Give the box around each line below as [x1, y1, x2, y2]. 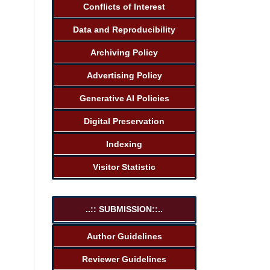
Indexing [106, 139, 142, 149]
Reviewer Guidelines [82, 254, 166, 264]
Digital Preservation [84, 116, 165, 126]
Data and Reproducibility [73, 24, 175, 34]
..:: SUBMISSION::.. [86, 204, 163, 214]
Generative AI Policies [79, 93, 169, 103]
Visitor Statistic [93, 162, 155, 172]
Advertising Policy [86, 70, 162, 80]
